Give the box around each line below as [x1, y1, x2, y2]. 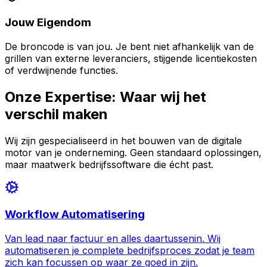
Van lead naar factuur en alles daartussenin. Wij [5, 232, 221, 245]
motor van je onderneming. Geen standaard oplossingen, [5, 146, 262, 159]
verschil [5, 105, 59, 123]
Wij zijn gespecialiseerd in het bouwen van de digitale [5, 134, 242, 147]
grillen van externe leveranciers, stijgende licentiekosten [5, 52, 257, 64]
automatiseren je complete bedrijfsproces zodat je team [5, 244, 254, 257]
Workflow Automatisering [5, 207, 145, 222]
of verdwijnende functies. [5, 64, 118, 76]
